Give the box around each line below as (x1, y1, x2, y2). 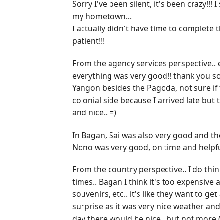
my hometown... (72, 11, 132, 22)
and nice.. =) (72, 107, 116, 118)
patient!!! (72, 35, 105, 47)
